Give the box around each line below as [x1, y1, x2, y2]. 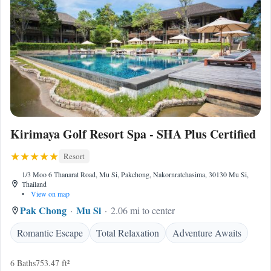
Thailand [22, 179, 47, 189]
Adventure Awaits [172, 226, 241, 239]
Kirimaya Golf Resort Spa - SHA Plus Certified [10, 125, 256, 143]
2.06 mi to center [111, 204, 175, 217]
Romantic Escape [17, 226, 83, 239]
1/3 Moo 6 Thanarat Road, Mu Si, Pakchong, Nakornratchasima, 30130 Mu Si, [22, 169, 249, 179]
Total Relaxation [96, 226, 159, 239]
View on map [29, 189, 70, 198]
